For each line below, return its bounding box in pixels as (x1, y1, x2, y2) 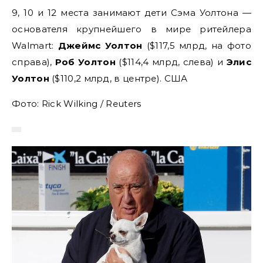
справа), (12, 56, 55, 68)
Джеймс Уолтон (58, 40, 143, 52)
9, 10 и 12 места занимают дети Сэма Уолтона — (12, 7, 251, 19)
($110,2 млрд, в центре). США (49, 73, 188, 85)
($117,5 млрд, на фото (142, 40, 252, 52)
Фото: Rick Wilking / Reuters (12, 98, 141, 110)
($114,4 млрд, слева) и (115, 56, 227, 68)
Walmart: (12, 40, 58, 52)
